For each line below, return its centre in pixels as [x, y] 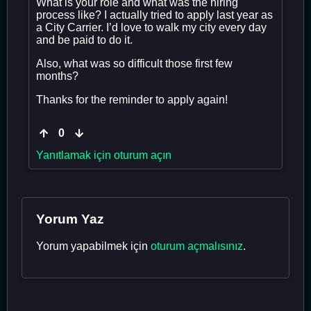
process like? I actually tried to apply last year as [154, 15]
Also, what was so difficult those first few [134, 63]
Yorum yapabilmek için [93, 246]
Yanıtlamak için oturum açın [104, 155]
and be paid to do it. [84, 40]
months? [57, 76]
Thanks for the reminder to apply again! [132, 99]
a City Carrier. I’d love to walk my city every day [151, 27]
